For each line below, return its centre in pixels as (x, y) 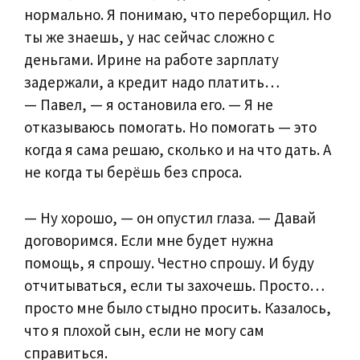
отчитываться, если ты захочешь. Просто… (174, 285)
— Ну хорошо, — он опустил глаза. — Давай (170, 217)
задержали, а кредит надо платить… (152, 82)
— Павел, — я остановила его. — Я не (149, 105)
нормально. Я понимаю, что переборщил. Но (178, 15)
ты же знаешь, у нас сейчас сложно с (149, 37)
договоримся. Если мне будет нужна (149, 240)
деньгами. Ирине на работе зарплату (151, 60)
